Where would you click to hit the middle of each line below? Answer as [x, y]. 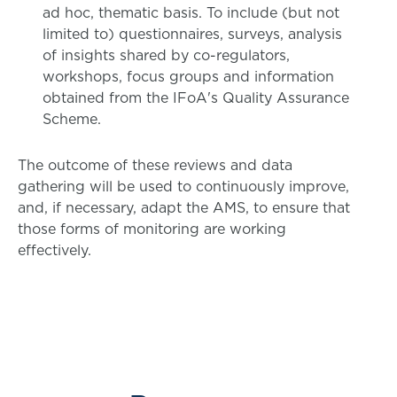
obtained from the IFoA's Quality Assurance [196, 97]
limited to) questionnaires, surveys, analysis [192, 34]
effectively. [54, 250]
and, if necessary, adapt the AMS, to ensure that [184, 207]
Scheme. [72, 119]
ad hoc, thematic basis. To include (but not [191, 12]
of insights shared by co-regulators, [166, 55]
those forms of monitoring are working [152, 229]
